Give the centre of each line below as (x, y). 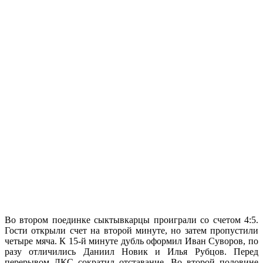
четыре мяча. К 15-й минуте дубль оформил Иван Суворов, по (131, 241)
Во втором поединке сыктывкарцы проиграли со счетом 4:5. (131, 220)
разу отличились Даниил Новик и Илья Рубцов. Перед (131, 252)
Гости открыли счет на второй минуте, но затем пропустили (131, 231)
